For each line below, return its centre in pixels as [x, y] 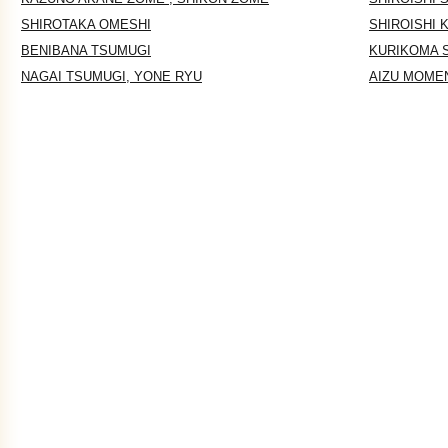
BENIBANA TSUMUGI [86, 50]
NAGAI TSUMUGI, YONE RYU [111, 76]
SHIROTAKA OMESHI [86, 24]
